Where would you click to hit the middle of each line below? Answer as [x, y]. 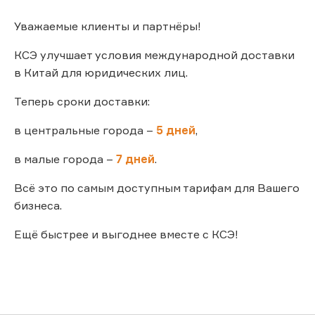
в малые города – [65, 159]
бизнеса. [38, 205]
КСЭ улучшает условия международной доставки [154, 54]
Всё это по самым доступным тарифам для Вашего [157, 187]
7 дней [135, 159]
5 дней [176, 130]
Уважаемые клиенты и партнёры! [108, 26]
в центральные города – [85, 130]
